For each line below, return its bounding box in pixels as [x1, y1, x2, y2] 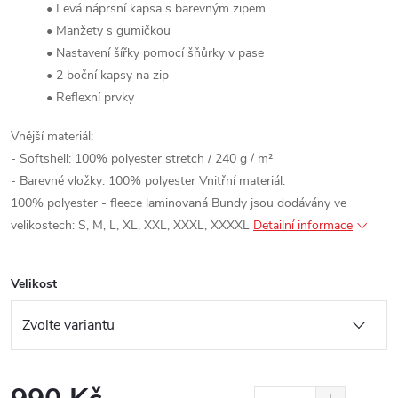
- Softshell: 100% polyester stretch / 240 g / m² [11, 150, 273, 167]
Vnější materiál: [11, 128, 93, 145]
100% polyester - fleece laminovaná [11, 195, 208, 211]
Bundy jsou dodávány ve [211, 195, 346, 211]
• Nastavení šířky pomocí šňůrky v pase [46, 44, 264, 61]
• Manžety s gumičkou [46, 22, 171, 39]
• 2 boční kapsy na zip [46, 67, 169, 84]
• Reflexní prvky [46, 89, 134, 106]
